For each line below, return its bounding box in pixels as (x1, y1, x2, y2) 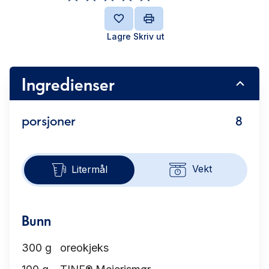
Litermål (71, 163, 107, 175)
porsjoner (22, 110, 76, 128)
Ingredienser (22, 71, 115, 95)
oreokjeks (60, 241, 109, 254)
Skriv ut (133, 31, 165, 41)
